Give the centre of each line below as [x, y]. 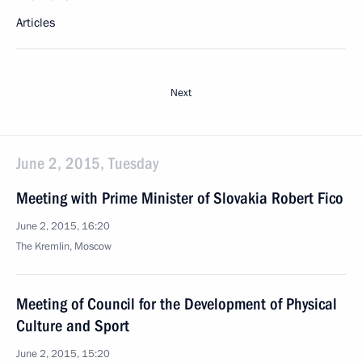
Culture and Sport [73, 326]
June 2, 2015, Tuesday [87, 163]
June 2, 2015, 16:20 [63, 226]
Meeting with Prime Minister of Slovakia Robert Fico [180, 198]
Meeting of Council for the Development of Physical [177, 304]
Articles [36, 23]
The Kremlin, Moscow [64, 246]
